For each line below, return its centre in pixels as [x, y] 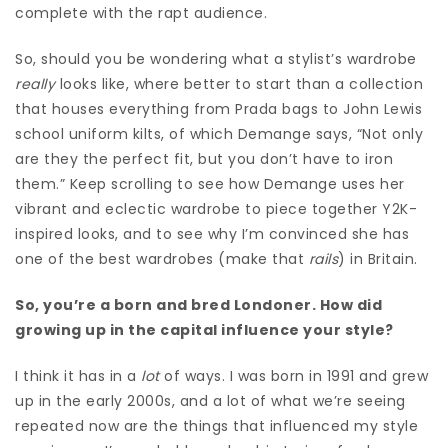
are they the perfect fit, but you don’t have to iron [204, 158]
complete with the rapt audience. [143, 12]
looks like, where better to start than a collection [239, 83]
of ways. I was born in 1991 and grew [293, 375]
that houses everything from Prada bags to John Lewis [218, 108]
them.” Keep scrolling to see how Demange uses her [210, 183]
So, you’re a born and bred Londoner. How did [198, 304]
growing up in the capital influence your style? [206, 329]
